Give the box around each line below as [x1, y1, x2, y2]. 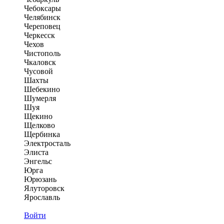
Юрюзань [24, 175, 56, 183]
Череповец [24, 22, 60, 30]
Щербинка [24, 130, 60, 138]
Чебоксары [24, 4, 61, 12]
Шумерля [24, 94, 56, 102]
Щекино [24, 112, 52, 120]
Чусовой [24, 67, 53, 75]
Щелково [24, 121, 55, 129]
